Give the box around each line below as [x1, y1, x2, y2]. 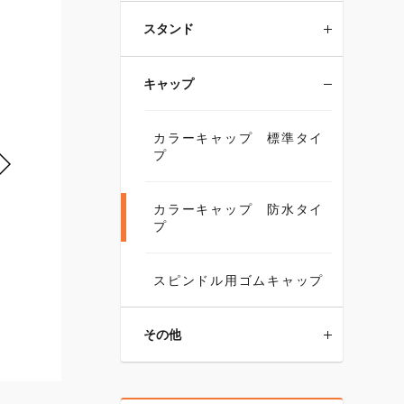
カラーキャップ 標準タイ [153, 130, 324, 145]
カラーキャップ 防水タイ [153, 201, 324, 216]
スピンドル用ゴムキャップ [153, 272, 324, 288]
